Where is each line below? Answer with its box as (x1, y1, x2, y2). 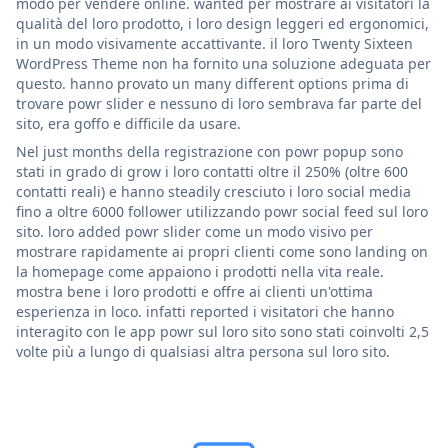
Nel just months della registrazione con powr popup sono (16, 141, 403, 161)
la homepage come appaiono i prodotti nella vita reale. (16, 261, 384, 281)
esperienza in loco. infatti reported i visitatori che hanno (16, 301, 394, 321)
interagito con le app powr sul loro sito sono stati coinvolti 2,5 (16, 321, 429, 341)
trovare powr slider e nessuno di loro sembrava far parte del (16, 93, 422, 113)
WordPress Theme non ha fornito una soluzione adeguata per (16, 53, 431, 73)
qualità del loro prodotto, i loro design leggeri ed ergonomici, (16, 13, 429, 33)
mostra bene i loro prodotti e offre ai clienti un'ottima (16, 281, 373, 301)
